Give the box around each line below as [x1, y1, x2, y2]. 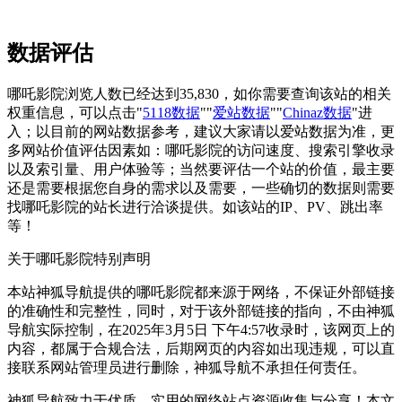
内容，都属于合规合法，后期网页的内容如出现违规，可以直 [7, 340, 395, 356]
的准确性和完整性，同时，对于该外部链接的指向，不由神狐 [7, 302, 395, 319]
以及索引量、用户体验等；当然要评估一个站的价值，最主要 [7, 161, 395, 177]
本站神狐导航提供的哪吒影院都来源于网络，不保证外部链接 [7, 284, 395, 300]
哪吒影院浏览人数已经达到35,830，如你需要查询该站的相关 [7, 85, 391, 101]
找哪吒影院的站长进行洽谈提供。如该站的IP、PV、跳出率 [7, 198, 383, 214]
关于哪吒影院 [7, 250, 93, 267]
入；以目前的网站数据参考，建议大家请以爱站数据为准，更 [7, 123, 395, 139]
